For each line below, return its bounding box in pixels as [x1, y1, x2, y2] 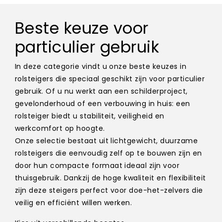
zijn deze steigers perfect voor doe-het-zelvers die [15, 185, 203, 196]
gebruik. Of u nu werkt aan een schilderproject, [15, 86, 188, 97]
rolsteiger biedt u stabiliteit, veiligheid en [15, 111, 165, 121]
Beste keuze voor [15, 17, 149, 40]
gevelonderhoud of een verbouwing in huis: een [15, 99, 190, 109]
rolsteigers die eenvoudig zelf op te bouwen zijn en [15, 148, 202, 159]
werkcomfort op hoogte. [15, 123, 105, 134]
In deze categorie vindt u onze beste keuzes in [15, 61, 187, 72]
